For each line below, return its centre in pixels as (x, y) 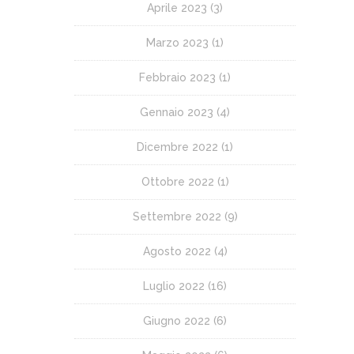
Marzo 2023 (177, 43)
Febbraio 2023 (177, 77)
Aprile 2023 (177, 8)
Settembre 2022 (177, 217)
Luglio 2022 (174, 286)
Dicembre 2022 (177, 147)
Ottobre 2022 (177, 182)
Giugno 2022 (177, 321)
